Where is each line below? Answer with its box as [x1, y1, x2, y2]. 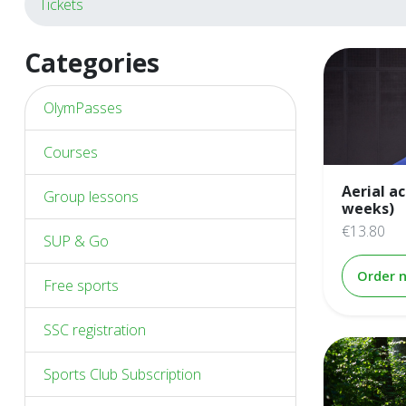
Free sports [43, 275, 119, 295]
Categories [24, 45, 159, 80]
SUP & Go [43, 231, 109, 251]
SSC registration [43, 320, 146, 340]
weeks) [342, 198, 394, 218]
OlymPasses [43, 98, 122, 118]
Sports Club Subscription [43, 364, 201, 384]
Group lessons [43, 187, 139, 207]
